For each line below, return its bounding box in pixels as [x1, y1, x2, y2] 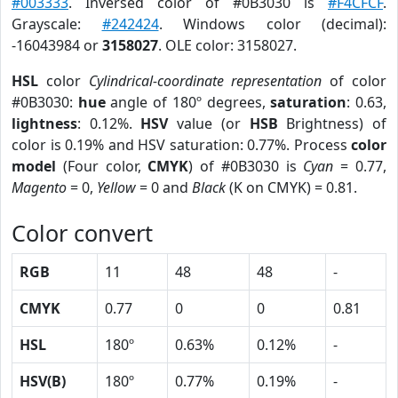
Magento [12, 178, 67, 197]
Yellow [97, 178, 136, 197]
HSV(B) [20, 371, 66, 391]
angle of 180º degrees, [105, 92, 271, 112]
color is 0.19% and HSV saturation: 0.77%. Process [12, 135, 351, 155]
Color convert [12, 218, 153, 248]
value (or [168, 114, 250, 133]
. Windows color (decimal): [158, 14, 386, 34]
